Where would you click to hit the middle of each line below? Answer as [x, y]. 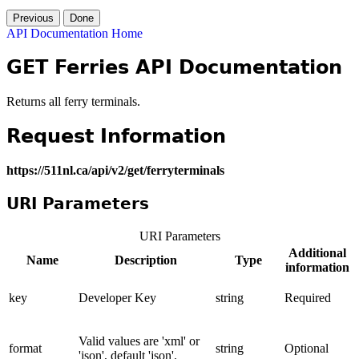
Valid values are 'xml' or [139, 341]
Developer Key [117, 298]
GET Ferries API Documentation [174, 68]
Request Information [116, 137]
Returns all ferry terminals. [73, 102]
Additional [317, 253]
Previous [33, 18]
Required [308, 298]
